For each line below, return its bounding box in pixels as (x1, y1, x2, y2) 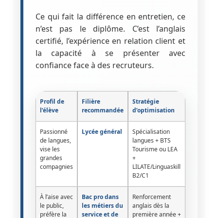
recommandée (81, 106, 124, 114)
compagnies (39, 162, 73, 171)
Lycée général (81, 127, 122, 136)
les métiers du (81, 201, 123, 210)
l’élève (39, 106, 58, 114)
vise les (39, 145, 60, 153)
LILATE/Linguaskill (132, 162, 181, 171)
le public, (39, 201, 64, 210)
